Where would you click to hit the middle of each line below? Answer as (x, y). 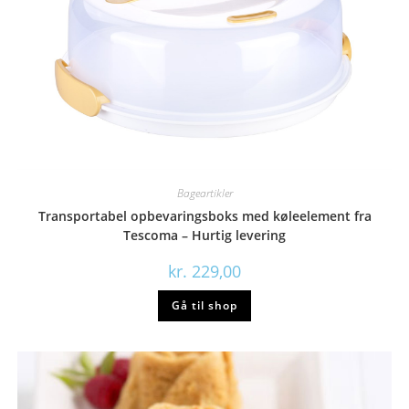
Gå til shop (204, 305)
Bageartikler (204, 193)
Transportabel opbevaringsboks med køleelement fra (204, 216)
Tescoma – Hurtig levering (204, 235)
